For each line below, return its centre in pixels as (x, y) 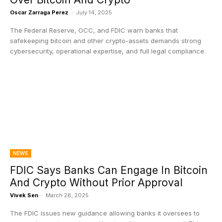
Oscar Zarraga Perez (39, 12)
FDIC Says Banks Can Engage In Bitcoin (109, 170)
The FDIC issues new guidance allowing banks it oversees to (105, 213)
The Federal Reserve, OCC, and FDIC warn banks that (94, 30)
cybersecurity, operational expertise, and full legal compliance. (108, 51)
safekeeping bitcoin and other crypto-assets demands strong (106, 41)
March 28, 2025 (67, 195)
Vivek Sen (24, 195)
